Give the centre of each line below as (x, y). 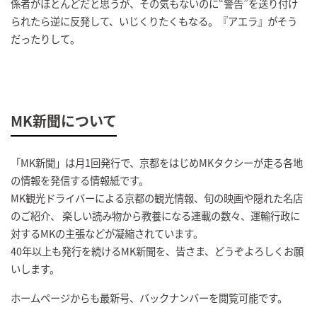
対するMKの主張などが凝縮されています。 (107, 234)
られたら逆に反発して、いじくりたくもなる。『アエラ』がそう (154, 21)
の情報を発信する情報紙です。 (80, 180)
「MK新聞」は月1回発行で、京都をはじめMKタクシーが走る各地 (157, 163)
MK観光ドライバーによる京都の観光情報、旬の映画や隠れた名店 (157, 198)
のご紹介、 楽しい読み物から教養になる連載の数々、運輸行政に (155, 216)
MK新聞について (64, 120)
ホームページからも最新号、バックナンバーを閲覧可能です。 (149, 298)
